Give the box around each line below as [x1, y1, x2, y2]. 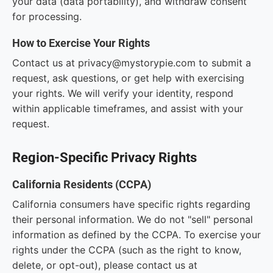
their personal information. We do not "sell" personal [12, 213, 253, 225]
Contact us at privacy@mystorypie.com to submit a [12, 57, 251, 69]
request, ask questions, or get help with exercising [12, 72, 244, 84]
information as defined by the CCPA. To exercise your [12, 229, 261, 241]
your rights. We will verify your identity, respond [12, 87, 233, 99]
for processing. [12, 10, 82, 23]
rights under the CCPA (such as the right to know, [12, 244, 241, 256]
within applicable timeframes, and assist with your [12, 102, 243, 115]
